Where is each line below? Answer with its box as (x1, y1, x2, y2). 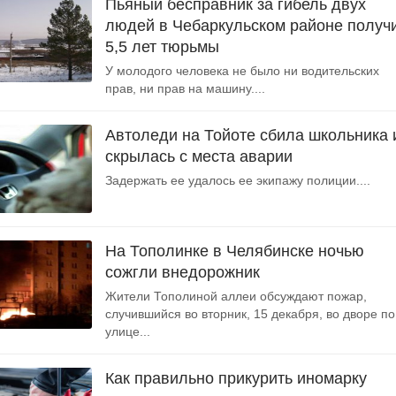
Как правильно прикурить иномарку (105, 369, 367, 387)
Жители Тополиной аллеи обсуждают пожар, (105, 289, 367, 303)
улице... (105, 324, 150, 339)
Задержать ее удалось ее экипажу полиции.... (105, 173, 370, 187)
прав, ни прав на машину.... (105, 81, 265, 95)
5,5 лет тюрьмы (105, 38, 219, 56)
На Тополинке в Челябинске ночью (105, 242, 364, 260)
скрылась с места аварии (105, 148, 293, 165)
